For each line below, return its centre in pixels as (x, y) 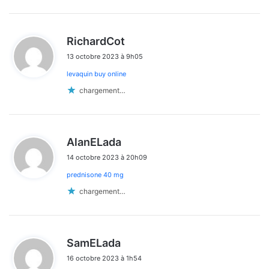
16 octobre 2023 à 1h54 (104, 258)
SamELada (94, 243)
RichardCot (96, 41)
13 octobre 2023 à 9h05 (105, 56)
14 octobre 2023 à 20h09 (107, 157)
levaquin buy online (96, 74)
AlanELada (94, 142)
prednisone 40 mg (95, 174)
